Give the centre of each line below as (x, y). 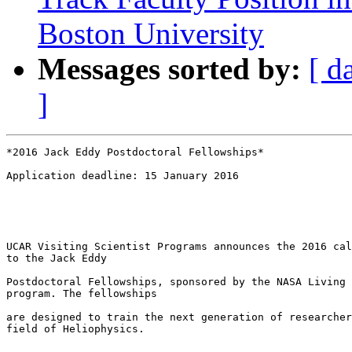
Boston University (151, 34)
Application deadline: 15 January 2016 (123, 176)
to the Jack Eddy (57, 258)
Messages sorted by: (169, 69)
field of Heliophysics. (75, 329)
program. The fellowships (82, 294)
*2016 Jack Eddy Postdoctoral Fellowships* (135, 152)
